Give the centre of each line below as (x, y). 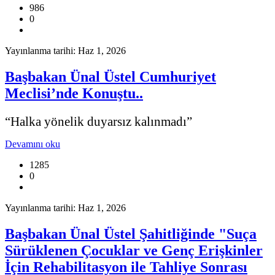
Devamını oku (33, 144)
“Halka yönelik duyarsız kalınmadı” (99, 121)
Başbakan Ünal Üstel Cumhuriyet (110, 76)
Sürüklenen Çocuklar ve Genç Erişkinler (134, 250)
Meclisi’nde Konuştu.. (74, 93)
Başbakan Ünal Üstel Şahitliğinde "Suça (131, 234)
